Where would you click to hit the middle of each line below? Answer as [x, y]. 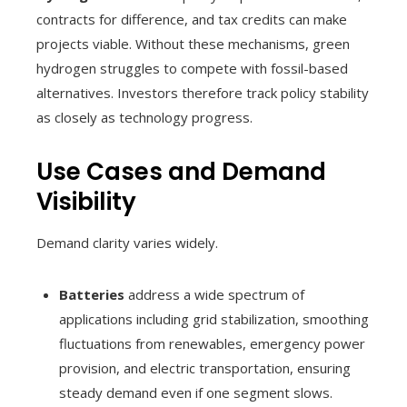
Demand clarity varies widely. [127, 242]
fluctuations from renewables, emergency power [212, 343]
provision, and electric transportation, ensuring [205, 367]
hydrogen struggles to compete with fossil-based [192, 68]
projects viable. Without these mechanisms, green [193, 43]
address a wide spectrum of [214, 294]
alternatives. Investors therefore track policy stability [203, 92]
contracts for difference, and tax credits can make [192, 19]
